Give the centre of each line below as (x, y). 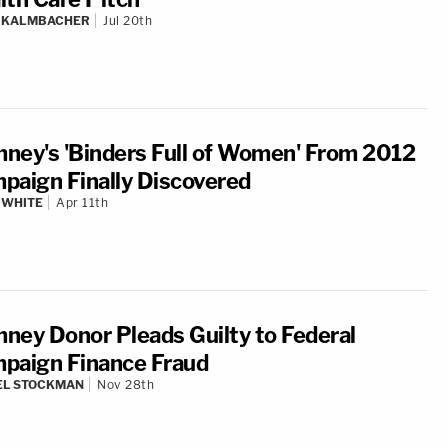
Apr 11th (82, 202)
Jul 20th (127, 20)
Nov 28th (125, 384)
